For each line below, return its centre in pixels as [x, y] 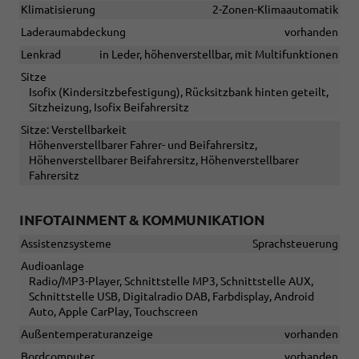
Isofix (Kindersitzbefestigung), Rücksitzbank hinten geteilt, [179, 93]
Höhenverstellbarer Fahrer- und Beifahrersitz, [143, 145]
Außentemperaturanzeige [87, 335]
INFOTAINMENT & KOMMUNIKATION [142, 220]
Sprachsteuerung [295, 244]
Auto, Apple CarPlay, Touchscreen [113, 312]
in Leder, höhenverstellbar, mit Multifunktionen [219, 55]
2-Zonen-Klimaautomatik [275, 10]
